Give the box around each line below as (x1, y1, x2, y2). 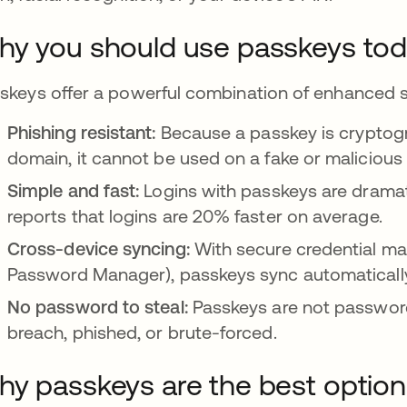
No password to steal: (7, 295, 193, 317)
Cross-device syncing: (7, 237, 194, 259)
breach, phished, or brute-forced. (7, 321, 277, 342)
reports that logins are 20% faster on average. (7, 204, 382, 226)
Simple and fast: (7, 179, 144, 201)
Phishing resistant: (7, 121, 161, 143)
